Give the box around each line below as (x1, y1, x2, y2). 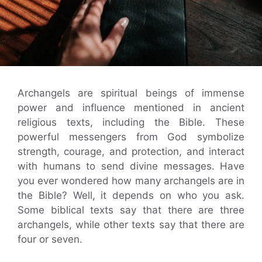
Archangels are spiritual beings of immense (18, 87, 244, 99)
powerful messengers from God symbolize (18, 130, 244, 143)
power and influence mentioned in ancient (18, 101, 244, 113)
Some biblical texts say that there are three (18, 204, 244, 216)
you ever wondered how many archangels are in (18, 174, 244, 187)
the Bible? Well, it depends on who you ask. (18, 189, 244, 201)
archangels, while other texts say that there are (18, 218, 244, 230)
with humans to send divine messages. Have (18, 160, 244, 172)
